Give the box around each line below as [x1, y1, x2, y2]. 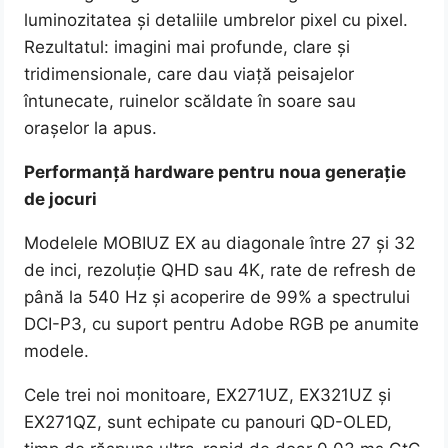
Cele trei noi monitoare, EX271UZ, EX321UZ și [24, 385, 392, 406]
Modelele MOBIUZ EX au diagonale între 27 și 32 [24, 233, 416, 254]
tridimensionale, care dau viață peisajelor [24, 64, 355, 85]
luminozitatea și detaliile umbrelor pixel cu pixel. [24, 10, 409, 31]
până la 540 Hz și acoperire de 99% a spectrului [24, 287, 411, 308]
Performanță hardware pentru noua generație [24, 162, 407, 183]
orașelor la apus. [24, 118, 158, 139]
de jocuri [24, 189, 98, 210]
